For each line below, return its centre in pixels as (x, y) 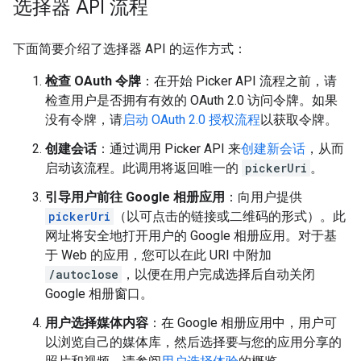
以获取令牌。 (299, 120)
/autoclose (83, 274)
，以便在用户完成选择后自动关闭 (218, 274)
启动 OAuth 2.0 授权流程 (191, 120)
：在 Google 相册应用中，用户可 (243, 323)
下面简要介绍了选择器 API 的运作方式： (130, 49)
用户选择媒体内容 (97, 323)
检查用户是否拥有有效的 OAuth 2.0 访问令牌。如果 (191, 100)
